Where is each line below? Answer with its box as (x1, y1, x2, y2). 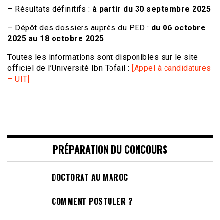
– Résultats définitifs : (7, 4, 92, 14)
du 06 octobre (151, 23, 206, 32)
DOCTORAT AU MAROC (52, 171, 128, 183)
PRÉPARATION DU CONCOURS (53, 142, 167, 157)
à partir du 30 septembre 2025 (92, 4, 211, 14)
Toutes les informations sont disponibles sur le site (7, 53, 198, 62)
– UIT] (7, 74, 29, 83)
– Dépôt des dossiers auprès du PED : (7, 23, 151, 32)
